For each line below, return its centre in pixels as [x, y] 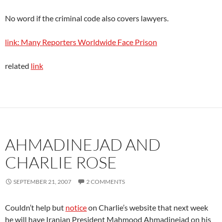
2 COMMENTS [106, 182]
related [18, 66]
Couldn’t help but [35, 207]
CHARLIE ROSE [61, 162]
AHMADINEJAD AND [83, 144]
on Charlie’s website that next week [147, 207]
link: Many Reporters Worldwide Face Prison [81, 42]
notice [76, 207]
